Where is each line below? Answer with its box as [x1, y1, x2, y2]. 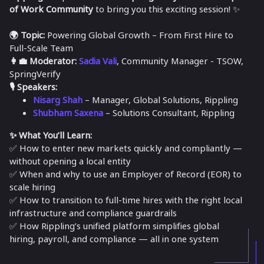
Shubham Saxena [33, 107, 103, 118]
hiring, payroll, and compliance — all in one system [9, 233, 219, 245]
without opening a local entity [9, 155, 131, 167]
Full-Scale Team [9, 42, 73, 54]
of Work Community [9, 3, 93, 15]
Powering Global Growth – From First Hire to [45, 29, 233, 41]
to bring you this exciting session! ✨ [93, 3, 240, 15]
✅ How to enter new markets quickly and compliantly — [9, 142, 242, 154]
